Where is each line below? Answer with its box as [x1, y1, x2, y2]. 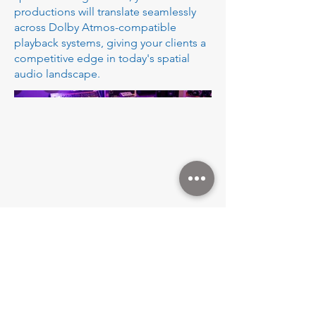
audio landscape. [14, 67, 100, 80]
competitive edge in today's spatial [14, 51, 190, 65]
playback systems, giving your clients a [14, 36, 206, 49]
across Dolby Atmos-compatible [14, 20, 176, 34]
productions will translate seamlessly [14, 5, 196, 18]
